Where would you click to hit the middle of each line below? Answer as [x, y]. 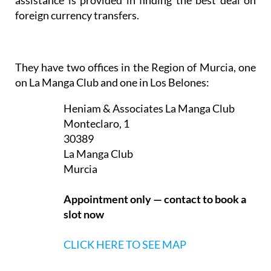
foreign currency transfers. [77, 15]
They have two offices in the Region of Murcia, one [135, 67]
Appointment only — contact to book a [155, 199]
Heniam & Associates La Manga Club [149, 108]
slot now [84, 214]
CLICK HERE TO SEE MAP [125, 244]
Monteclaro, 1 [96, 123]
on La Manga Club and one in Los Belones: [112, 82]
